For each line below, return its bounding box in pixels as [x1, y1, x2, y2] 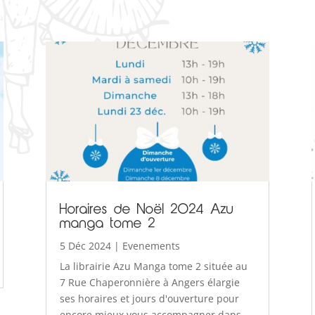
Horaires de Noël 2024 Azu [59, 204, 234, 217]
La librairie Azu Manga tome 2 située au [59, 259, 247, 274]
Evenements [122, 239, 180, 253]
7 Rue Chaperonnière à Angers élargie [59, 276, 240, 290]
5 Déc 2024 [59, 239, 111, 253]
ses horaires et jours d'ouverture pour [59, 292, 239, 306]
